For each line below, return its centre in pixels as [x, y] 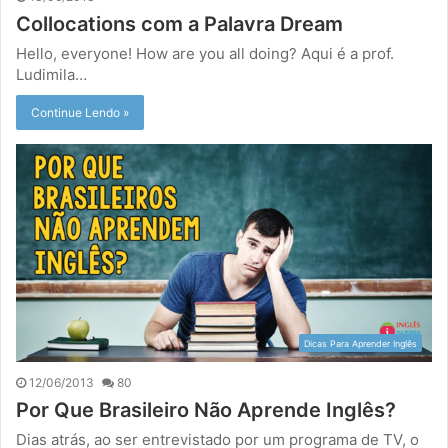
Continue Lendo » [80, 112]
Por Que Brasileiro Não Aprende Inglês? [206, 409]
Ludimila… [51, 74]
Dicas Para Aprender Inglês [360, 343]
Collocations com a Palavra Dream [179, 23]
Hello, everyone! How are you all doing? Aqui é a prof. [205, 53]
